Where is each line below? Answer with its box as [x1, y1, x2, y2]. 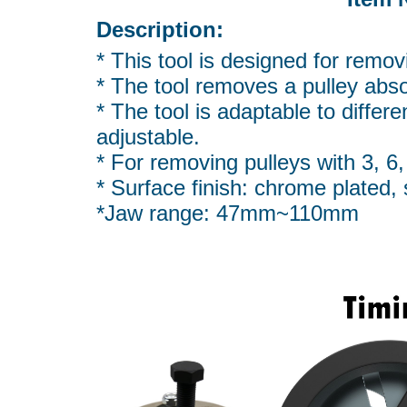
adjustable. [95, 124, 200, 149]
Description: [95, 17, 223, 42]
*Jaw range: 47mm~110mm [95, 201, 359, 225]
